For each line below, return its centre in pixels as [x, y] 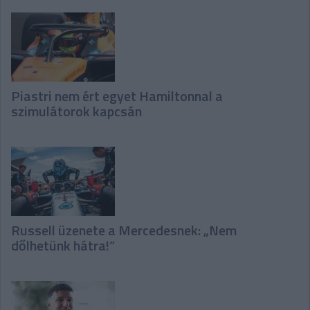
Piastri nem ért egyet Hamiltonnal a [117, 96]
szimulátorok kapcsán [76, 111]
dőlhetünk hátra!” [63, 246]
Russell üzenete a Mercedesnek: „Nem [124, 230]
